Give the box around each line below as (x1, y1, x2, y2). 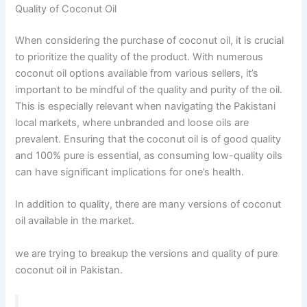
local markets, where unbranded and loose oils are (15, 116, 249, 130)
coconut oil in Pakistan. (15, 263, 123, 276)
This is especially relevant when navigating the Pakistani (15, 100, 276, 113)
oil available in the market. (15, 214, 135, 228)
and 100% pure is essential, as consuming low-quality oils (15, 149, 283, 162)
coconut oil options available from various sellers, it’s (15, 67, 259, 80)
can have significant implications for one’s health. (15, 166, 245, 179)
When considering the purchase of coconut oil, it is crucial (15, 34, 284, 47)
